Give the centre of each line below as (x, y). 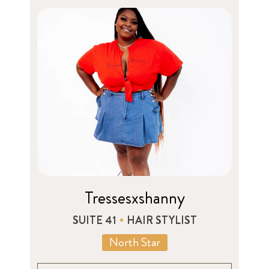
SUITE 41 (94, 220)
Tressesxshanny (134, 198)
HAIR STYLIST (162, 220)
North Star (134, 242)
